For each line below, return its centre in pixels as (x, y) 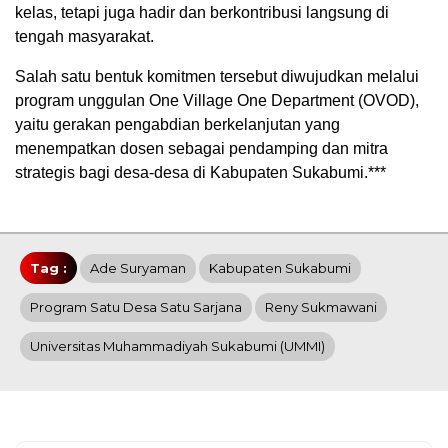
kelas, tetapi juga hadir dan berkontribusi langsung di (202, 12)
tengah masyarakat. (84, 36)
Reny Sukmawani (321, 306)
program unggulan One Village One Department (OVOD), (217, 100)
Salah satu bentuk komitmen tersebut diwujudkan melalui (217, 76)
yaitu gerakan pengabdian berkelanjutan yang (177, 124)
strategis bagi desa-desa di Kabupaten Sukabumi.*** (200, 172)
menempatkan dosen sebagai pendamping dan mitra (201, 148)
